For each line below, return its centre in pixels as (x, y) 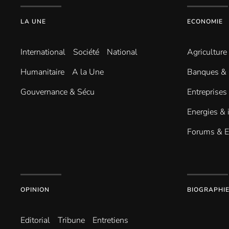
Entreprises (207, 92)
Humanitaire (42, 72)
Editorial (35, 220)
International (43, 52)
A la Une (88, 72)
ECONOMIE (205, 21)
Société (86, 52)
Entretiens (110, 220)
